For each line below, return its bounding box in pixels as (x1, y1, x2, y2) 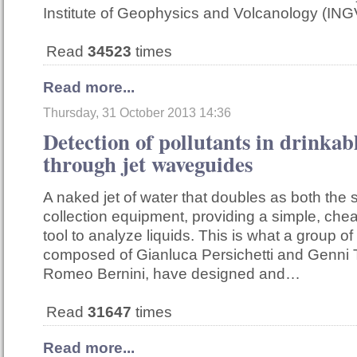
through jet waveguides (43, 148, 253, 180)
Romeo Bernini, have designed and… (43, 265, 300, 283)
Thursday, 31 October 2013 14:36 (43, 106, 231, 120)
